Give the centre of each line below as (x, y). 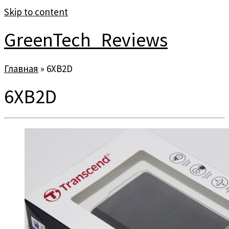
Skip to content (36, 12)
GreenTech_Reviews (86, 40)
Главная (21, 68)
